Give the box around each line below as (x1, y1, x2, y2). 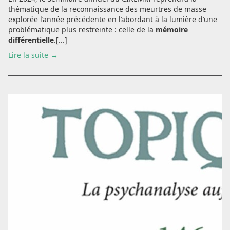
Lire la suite (8, 50, 48, 60)
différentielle (8, 35, 54, 45)
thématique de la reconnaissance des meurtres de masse (8, 4, 206, 14)
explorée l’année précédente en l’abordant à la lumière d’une (8, 14, 217, 24)
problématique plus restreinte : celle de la (8, 25, 156, 34)
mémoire (156, 25, 188, 34)
